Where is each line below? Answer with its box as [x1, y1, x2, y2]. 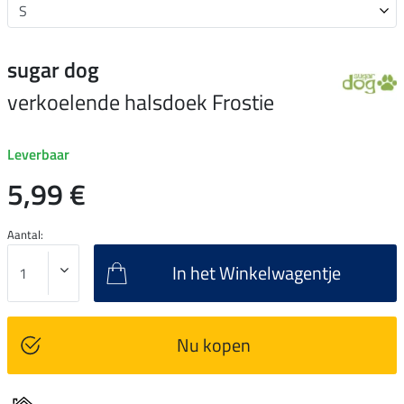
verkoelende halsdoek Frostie [7, 85, 274, 118]
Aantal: [7, 225, 43, 243]
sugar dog [7, 52, 99, 86]
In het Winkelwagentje [172, 258, 341, 287]
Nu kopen [176, 330, 251, 359]
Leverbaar [7, 142, 69, 165]
